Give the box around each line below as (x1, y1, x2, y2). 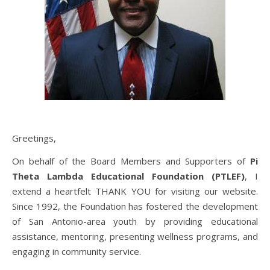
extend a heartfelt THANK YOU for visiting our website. (12, 185, 258, 197)
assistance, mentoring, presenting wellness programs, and (12, 230, 258, 242)
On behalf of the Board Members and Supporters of (12, 155, 250, 167)
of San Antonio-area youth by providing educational (12, 215, 258, 227)
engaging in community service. (12, 245, 141, 257)
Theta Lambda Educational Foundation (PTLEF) (12, 170, 245, 182)
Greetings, (12, 132, 56, 144)
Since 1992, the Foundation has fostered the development (12, 200, 258, 212)
